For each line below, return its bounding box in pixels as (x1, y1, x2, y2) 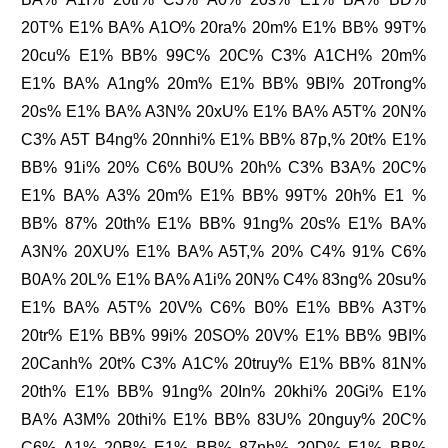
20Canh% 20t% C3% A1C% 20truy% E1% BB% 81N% (21, 355, 426, 373)
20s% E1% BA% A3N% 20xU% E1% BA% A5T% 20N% (21, 103, 426, 121)
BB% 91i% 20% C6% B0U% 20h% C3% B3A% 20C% (21, 159, 426, 177)
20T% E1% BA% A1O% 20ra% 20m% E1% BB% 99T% (21, 19, 426, 37)
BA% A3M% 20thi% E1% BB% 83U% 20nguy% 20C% (21, 411, 426, 429)
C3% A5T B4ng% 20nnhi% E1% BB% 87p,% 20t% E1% (21, 131, 426, 149)
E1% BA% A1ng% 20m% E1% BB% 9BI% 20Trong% (21, 75, 426, 93)
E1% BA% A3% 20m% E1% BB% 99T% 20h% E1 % (21, 187, 426, 205)
